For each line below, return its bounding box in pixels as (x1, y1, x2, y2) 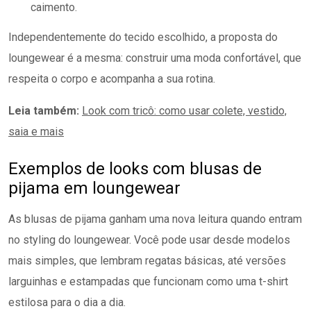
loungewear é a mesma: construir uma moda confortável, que (8, 51, 301, 65)
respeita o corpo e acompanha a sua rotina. (8, 72, 218, 85)
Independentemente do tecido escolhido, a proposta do (8, 31, 278, 44)
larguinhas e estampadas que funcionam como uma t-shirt (8, 275, 288, 288)
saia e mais (8, 125, 64, 138)
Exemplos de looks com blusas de (8, 159, 262, 178)
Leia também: (8, 104, 79, 117)
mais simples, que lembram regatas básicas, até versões (8, 254, 286, 267)
